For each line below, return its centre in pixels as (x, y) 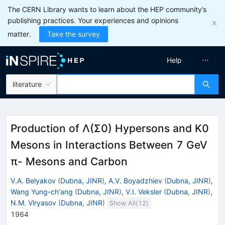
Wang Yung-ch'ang (42, 191)
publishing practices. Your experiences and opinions (93, 20)
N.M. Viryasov (33, 202)
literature (27, 84)
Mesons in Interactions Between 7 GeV (109, 145)
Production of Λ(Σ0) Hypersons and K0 (110, 128)
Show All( (124, 203)
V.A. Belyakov (33, 180)
